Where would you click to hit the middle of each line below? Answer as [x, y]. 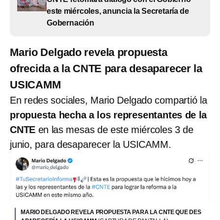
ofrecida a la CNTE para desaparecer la [106, 68]
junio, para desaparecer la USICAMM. [91, 144]
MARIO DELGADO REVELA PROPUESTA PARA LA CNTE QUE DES [111, 212]
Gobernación [70, 23]
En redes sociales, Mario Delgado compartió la [109, 100]
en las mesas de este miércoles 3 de [114, 129]
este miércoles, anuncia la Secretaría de [118, 11]
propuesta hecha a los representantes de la [109, 115]
